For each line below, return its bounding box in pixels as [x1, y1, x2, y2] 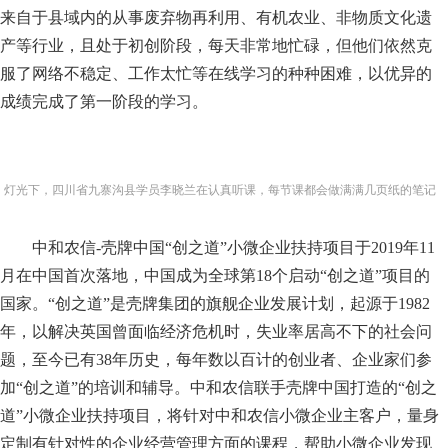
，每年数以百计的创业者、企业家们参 [160, 351, 432, 368]
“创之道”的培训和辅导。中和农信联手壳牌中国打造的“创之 [16, 379, 437, 396]
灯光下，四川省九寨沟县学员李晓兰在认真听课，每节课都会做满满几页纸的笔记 [3, 183, 436, 197]
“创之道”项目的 [320, 267, 430, 284]
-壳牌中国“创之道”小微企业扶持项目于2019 [96, 239, 403, 256]
